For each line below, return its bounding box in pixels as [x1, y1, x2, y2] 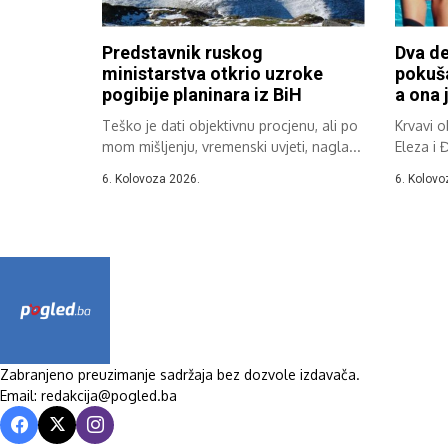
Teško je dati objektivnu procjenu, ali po [102, 116, 358, 134]
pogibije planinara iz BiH [102, 83, 302, 105]
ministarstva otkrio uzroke [102, 62, 323, 84]
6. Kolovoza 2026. [102, 171, 200, 186]
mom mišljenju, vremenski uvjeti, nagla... [102, 137, 361, 155]
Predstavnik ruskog [102, 41, 263, 63]
